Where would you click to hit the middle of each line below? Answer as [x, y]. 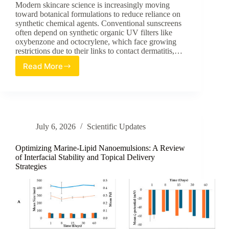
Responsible [69, 196]
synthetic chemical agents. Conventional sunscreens [98, 24]
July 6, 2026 [56, 127]
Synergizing [68, 70]
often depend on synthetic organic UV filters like [94, 33]
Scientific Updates [116, 127]
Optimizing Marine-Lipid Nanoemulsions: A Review [100, 148]
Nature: [60, 80]
